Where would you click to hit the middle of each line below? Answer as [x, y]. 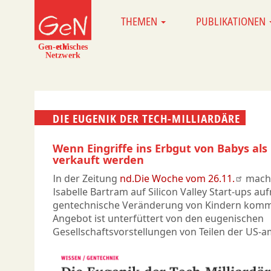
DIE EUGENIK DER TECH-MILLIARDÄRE [146, 118]
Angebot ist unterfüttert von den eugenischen [158, 219]
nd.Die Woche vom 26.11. [177, 179]
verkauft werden [98, 160]
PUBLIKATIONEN [232, 21]
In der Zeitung [86, 179]
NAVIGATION [131, 38]
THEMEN [140, 21]
